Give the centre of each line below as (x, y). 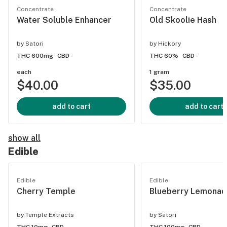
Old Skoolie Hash (183, 20)
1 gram (159, 72)
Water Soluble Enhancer (64, 20)
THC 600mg (35, 56)
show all (24, 138)
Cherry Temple (46, 191)
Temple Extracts (50, 215)
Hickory (169, 44)
